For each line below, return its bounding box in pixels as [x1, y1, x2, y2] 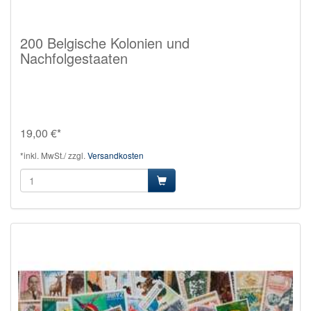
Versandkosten [87, 149, 144, 161]
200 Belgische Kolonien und [20, 32, 190, 53]
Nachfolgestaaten [20, 47, 128, 68]
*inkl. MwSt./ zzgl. [20, 149, 87, 161]
